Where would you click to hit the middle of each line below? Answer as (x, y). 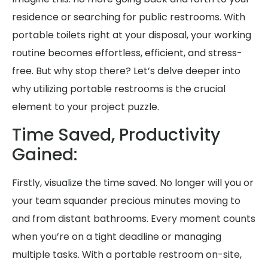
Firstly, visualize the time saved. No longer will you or (133, 182)
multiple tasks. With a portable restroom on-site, (127, 254)
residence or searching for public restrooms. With (129, 17)
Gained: (45, 154)
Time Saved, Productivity (116, 135)
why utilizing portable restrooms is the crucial (119, 89)
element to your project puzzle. (86, 107)
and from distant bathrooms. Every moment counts (134, 218)
